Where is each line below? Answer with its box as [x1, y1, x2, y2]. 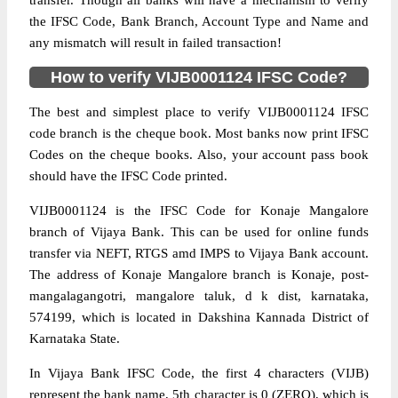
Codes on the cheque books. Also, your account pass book [29, 147, 369, 162]
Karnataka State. [29, 331, 120, 346]
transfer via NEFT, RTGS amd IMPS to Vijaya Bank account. [29, 246, 369, 260]
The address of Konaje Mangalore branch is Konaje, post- [29, 267, 369, 282]
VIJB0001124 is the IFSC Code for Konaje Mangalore [29, 203, 369, 218]
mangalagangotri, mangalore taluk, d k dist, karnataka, [29, 289, 369, 303]
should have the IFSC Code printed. [29, 169, 227, 183]
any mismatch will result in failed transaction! [29, 36, 282, 50]
